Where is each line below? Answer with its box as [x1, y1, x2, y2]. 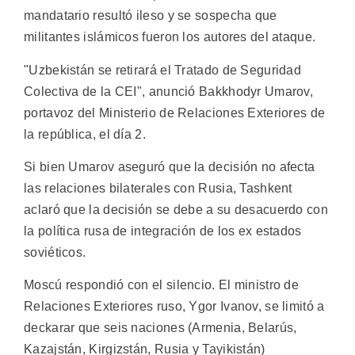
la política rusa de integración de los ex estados [24, 223, 302, 238]
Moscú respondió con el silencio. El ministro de [24, 278, 300, 292]
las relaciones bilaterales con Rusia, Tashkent [24, 181, 292, 195]
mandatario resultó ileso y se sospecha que [24, 9, 277, 23]
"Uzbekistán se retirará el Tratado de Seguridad [24, 63, 302, 77]
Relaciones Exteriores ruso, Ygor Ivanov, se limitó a [24, 300, 325, 314]
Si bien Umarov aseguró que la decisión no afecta [24, 159, 315, 174]
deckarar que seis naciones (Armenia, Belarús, [24, 321, 297, 335]
